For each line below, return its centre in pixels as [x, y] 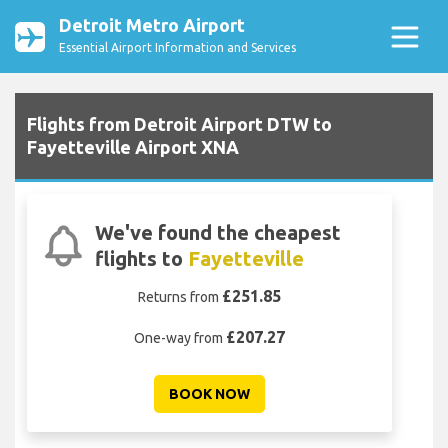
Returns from [180, 297]
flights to [142, 259]
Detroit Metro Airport [152, 25]
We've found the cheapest [218, 233]
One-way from [180, 338]
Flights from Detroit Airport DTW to [179, 124]
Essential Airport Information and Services [177, 47]
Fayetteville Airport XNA [133, 147]
